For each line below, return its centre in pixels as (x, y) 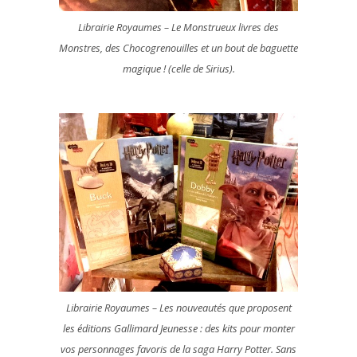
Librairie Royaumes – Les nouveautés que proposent (178, 308)
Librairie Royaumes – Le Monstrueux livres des (178, 27)
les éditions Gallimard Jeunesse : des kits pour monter (178, 329)
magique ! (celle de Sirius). (178, 69)
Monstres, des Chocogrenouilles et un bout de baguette (178, 48)
